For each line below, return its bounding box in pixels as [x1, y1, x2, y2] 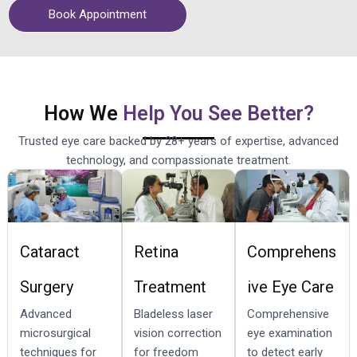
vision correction [133, 325, 222, 340]
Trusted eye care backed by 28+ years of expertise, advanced [18, 133, 339, 148]
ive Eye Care [247, 277, 335, 296]
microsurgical [20, 325, 91, 340]
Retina [133, 241, 178, 261]
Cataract [20, 241, 80, 261]
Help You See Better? [122, 101, 314, 125]
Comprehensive [247, 306, 330, 321]
